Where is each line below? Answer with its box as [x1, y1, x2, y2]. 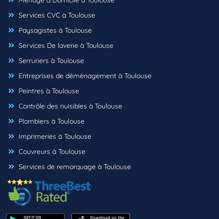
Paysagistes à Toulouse [17, 26, 92, 35]
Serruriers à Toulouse [17, 56, 84, 66]
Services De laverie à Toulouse [17, 41, 113, 50]
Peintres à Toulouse [17, 87, 79, 96]
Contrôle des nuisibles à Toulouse [17, 102, 122, 111]
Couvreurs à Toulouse [17, 147, 86, 156]
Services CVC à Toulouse [17, 11, 95, 20]
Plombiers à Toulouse [17, 117, 85, 126]
